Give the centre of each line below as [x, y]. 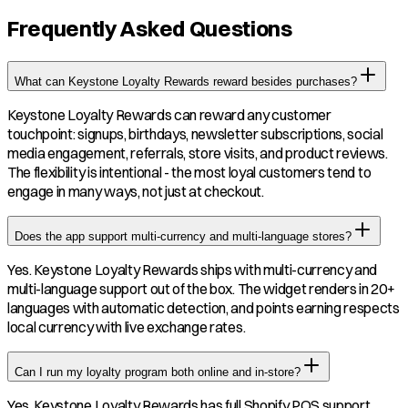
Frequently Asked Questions [150, 28]
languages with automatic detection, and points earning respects [204, 307]
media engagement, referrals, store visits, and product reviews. [198, 153]
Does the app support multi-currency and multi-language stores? [183, 236]
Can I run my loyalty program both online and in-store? [158, 372]
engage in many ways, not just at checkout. [136, 191]
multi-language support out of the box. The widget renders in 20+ [201, 288]
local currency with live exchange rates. [127, 326]
